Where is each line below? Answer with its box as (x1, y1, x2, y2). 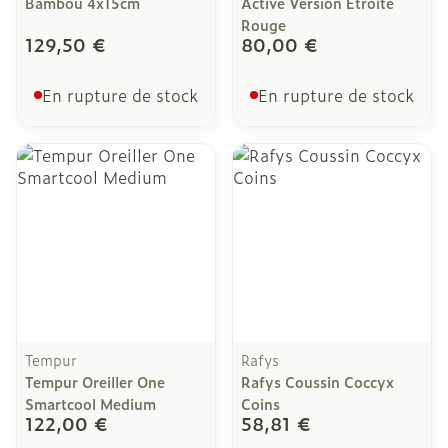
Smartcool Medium (25, 393, 156, 414)
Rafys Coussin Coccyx (241, 371, 394, 392)
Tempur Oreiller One (25, 371, 165, 392)
